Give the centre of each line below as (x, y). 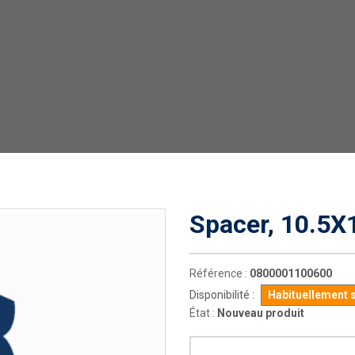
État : (202, 313)
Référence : (218, 273)
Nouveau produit (261, 313)
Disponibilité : (222, 295)
